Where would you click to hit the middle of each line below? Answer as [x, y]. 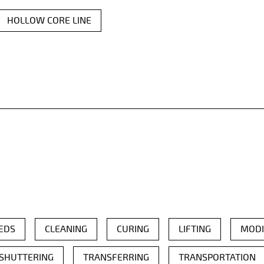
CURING [133, 230]
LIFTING [195, 230]
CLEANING [66, 230]
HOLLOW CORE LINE [49, 21]
